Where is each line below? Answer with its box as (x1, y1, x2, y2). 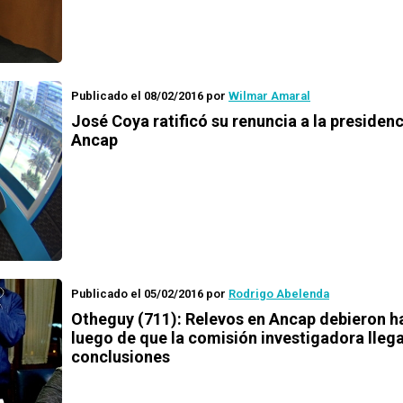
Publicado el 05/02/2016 (71, 287, 203, 300)
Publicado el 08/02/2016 (71, 89, 203, 103)
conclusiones (71, 347, 170, 366)
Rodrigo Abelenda (228, 287, 329, 300)
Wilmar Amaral (228, 89, 310, 103)
